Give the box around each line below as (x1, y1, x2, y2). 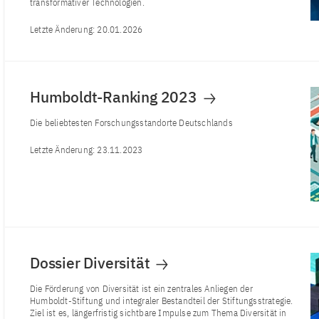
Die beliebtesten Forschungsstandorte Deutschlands (30, 117, 233, 129)
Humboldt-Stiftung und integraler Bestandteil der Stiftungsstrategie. (30, 294, 293, 307)
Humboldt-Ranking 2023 (30, 87, 201, 107)
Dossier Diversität (30, 252, 154, 273)
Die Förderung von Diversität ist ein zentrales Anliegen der (30, 282, 253, 295)
